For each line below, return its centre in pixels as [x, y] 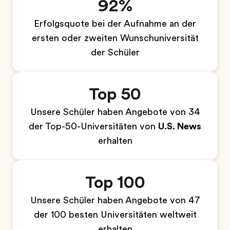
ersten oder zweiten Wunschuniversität [115, 38]
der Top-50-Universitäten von [93, 126]
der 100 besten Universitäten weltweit [115, 215]
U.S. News [180, 126]
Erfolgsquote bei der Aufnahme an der [115, 24]
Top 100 [115, 183]
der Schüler [115, 52]
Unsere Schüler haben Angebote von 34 [115, 112]
